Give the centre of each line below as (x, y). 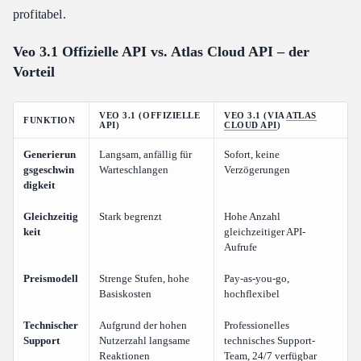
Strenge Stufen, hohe (144, 279)
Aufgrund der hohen (143, 326)
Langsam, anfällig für (145, 155)
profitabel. (39, 15)
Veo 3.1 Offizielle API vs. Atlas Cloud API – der (161, 52)
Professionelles (257, 326)
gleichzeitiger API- (265, 232)
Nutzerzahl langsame (145, 341)
